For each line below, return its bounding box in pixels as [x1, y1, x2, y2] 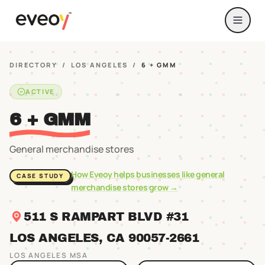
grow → [147, 182, 178, 193]
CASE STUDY [17, 172, 64, 180]
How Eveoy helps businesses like [71, 169, 196, 180]
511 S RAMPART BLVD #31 [24, 210, 188, 223]
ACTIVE [25, 87, 54, 96]
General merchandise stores [9, 143, 134, 156]
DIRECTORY [9, 60, 57, 69]
